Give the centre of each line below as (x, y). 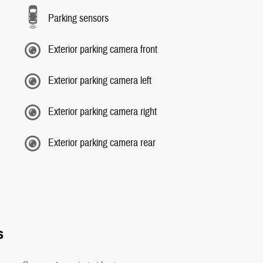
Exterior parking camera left (100, 81)
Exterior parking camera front (103, 50)
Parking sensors (78, 18)
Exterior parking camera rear (102, 143)
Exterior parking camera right (102, 112)
